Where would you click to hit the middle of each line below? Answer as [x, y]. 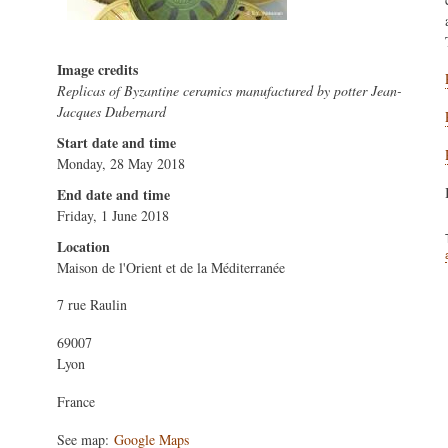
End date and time [113, 194]
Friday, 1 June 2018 [113, 215]
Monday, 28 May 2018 [121, 163]
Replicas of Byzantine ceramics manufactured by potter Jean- [229, 90]
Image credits [97, 69]
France [76, 401]
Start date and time [116, 142]
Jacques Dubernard [111, 111]
